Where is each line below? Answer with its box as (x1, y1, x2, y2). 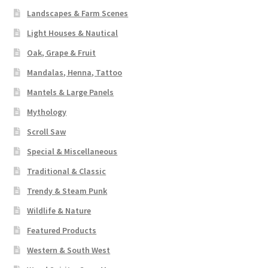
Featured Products (27, 225, 97, 236)
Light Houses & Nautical (27, 28, 118, 39)
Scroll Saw (27, 126, 66, 138)
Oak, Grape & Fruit (27, 47, 96, 59)
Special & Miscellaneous (27, 146, 118, 157)
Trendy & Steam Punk (27, 185, 108, 197)
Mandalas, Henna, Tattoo (27, 67, 123, 78)
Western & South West (27, 245, 111, 256)
